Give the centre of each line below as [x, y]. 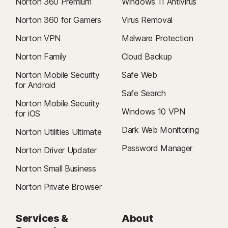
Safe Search [144, 93]
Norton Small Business [56, 168]
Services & [42, 218]
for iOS [28, 113]
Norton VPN [38, 38]
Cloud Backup [147, 56]
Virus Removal [147, 20]
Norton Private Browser [59, 187]
